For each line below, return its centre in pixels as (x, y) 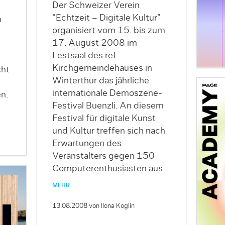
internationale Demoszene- (107, 93)
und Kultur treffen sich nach (108, 131)
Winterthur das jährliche (100, 81)
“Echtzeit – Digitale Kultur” (106, 18)
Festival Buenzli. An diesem (108, 106)
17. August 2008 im (94, 43)
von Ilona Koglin (111, 206)
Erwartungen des (87, 143)
